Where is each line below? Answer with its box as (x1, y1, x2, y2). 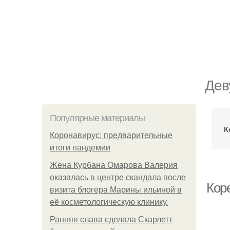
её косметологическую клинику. (50, 198, 168, 206)
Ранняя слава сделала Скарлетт (50, 215, 172, 224)
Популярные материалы (50, 113, 145, 123)
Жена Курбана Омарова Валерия (50, 161, 178, 169)
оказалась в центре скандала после (50, 173, 186, 182)
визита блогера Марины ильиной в (50, 185, 182, 194)
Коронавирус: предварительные (50, 131, 172, 140)
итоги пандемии (50, 143, 110, 152)
